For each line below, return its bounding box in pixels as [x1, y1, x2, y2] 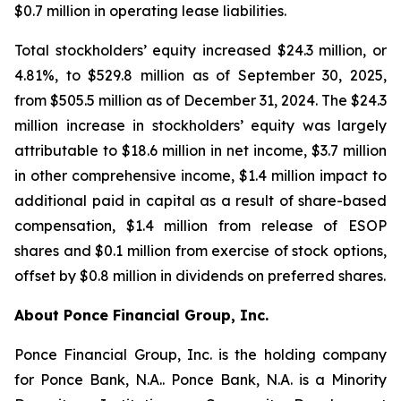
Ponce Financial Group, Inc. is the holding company [14, 346, 387, 363]
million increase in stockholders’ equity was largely [14, 116, 387, 134]
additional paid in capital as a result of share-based [14, 192, 387, 209]
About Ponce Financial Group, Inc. [14, 306, 269, 324]
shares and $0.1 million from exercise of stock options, [14, 242, 387, 260]
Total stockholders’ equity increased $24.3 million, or [14, 41, 387, 59]
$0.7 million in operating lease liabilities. [14, 2, 286, 20]
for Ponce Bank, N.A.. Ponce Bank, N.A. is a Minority [14, 371, 387, 388]
